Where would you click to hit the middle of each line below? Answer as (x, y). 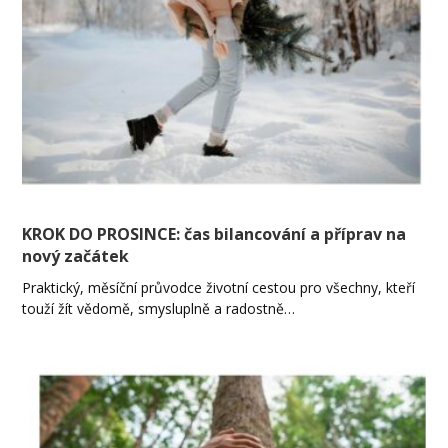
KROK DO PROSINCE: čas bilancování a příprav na (214, 233)
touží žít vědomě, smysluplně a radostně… (159, 308)
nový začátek (76, 255)
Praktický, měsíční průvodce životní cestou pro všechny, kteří (219, 287)
